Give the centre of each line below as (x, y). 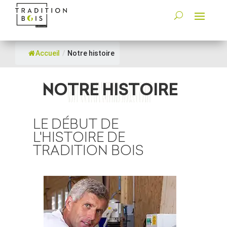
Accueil (48, 53)
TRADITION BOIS (89, 150)
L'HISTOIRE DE (79, 137)
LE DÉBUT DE (76, 124)
